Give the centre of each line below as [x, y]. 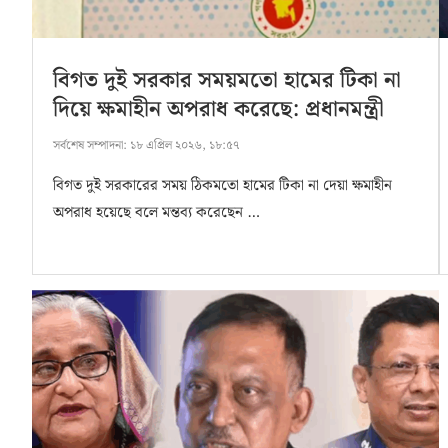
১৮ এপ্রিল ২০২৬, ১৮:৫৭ [183, 146]
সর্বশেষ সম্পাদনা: [90, 146]
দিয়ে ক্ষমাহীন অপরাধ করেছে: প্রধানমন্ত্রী [218, 110]
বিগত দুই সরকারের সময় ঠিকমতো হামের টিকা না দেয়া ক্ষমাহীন [222, 186]
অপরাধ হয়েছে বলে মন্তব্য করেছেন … [156, 213]
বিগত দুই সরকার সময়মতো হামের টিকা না [227, 81]
